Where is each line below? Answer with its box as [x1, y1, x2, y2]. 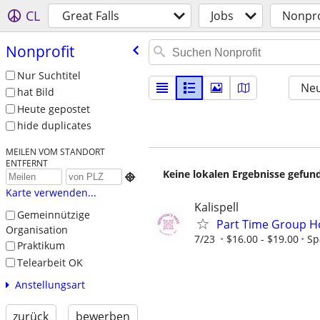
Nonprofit [5, 41, 74, 61]
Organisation [5, 222, 68, 236]
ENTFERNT [5, 157, 48, 169]
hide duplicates [16, 119, 91, 133]
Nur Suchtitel [16, 68, 81, 82]
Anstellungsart [14, 278, 85, 292]
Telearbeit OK [16, 255, 83, 269]
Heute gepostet [16, 101, 90, 116]
